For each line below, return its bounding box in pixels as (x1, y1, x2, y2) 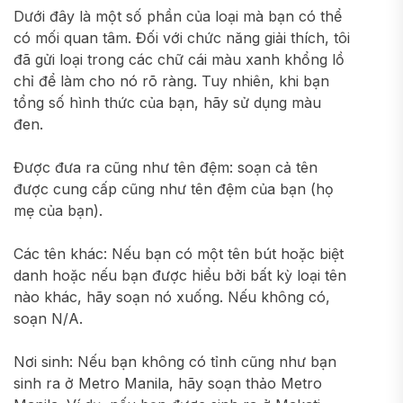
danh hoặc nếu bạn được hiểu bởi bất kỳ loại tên (13, 266, 346, 284)
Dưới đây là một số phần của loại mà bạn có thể (13, 7, 342, 25)
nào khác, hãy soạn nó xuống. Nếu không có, (13, 288, 330, 306)
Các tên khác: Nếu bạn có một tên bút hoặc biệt (13, 245, 344, 263)
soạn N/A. (13, 309, 83, 327)
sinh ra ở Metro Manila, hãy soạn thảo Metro (13, 374, 322, 392)
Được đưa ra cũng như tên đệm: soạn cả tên (13, 158, 318, 176)
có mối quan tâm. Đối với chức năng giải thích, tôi (13, 29, 350, 47)
